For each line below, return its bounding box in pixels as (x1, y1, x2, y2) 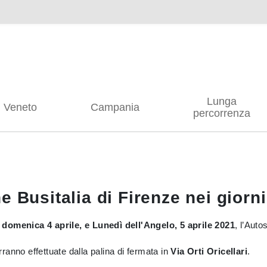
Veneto (4, 101, 37, 113)
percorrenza (193, 107, 250, 119)
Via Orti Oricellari (170, 246, 248, 256)
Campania (91, 101, 139, 113)
